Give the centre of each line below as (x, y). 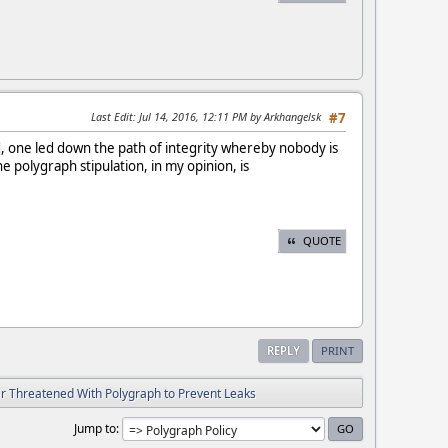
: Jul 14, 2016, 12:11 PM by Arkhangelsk (227, 117)
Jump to (95, 428)
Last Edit (112, 117)
